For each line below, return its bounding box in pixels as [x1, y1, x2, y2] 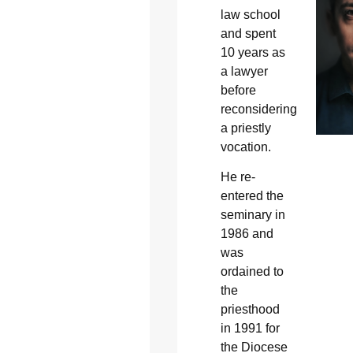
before [220, 83, 256, 97]
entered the [220, 189, 284, 203]
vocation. [220, 139, 271, 154]
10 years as [220, 45, 285, 59]
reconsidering [220, 102, 297, 116]
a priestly [220, 121, 271, 135]
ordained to [220, 265, 284, 279]
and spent [220, 26, 276, 40]
